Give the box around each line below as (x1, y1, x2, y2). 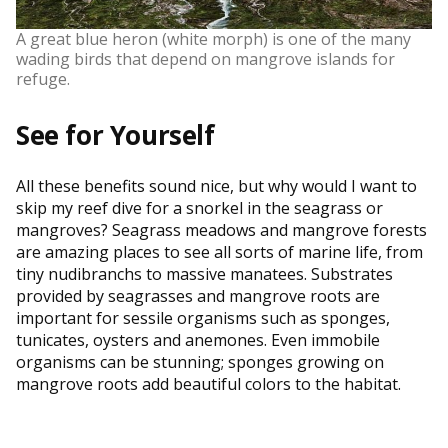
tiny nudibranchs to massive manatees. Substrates (16, 262, 393, 285)
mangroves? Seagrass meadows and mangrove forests (16, 218, 427, 241)
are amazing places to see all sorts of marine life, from (16, 240, 423, 263)
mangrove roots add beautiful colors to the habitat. (16, 372, 401, 395)
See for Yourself (16, 116, 215, 153)
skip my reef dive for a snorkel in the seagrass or (16, 196, 383, 219)
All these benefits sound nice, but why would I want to (16, 174, 417, 197)
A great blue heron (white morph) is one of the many (16, 27, 411, 50)
